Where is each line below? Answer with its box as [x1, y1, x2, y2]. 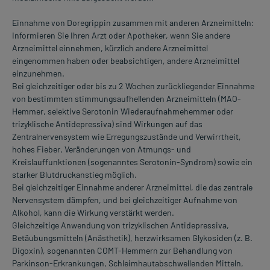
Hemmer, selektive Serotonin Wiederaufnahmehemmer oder [12, 106, 233, 117]
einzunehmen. [12, 68, 64, 79]
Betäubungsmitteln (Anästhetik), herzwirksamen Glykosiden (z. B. [12, 233, 253, 243]
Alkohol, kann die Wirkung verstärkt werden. [12, 207, 174, 218]
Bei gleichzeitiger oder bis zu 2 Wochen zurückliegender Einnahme [12, 81, 254, 92]
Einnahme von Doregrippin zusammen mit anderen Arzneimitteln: [12, 17, 254, 28]
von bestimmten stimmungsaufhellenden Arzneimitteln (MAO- [12, 93, 241, 104]
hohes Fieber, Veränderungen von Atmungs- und [12, 144, 191, 155]
